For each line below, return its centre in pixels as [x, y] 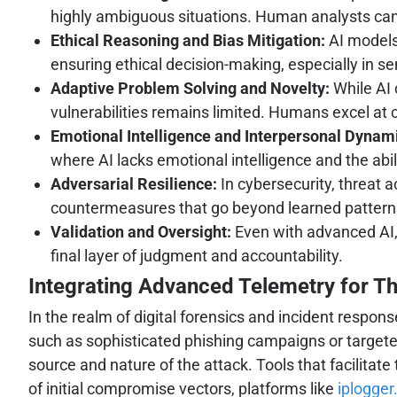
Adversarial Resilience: [134, 184]
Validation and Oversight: [141, 232]
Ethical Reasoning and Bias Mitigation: [188, 41]
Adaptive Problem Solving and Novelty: [190, 89]
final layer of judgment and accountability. [197, 256]
